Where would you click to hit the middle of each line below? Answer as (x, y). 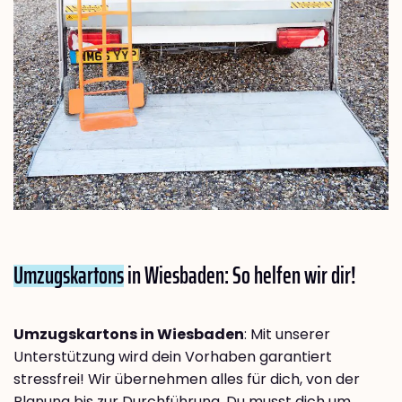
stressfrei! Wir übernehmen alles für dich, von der (187, 380)
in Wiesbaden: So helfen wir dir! (240, 275)
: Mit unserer (287, 335)
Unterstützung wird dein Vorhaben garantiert (173, 357)
